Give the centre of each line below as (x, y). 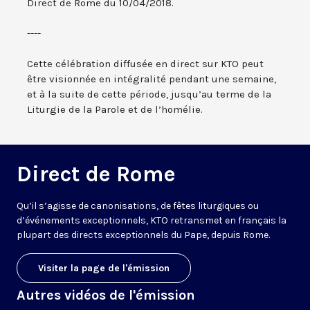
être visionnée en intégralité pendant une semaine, (152, 79)
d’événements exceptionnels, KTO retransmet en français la (152, 221)
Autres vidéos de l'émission (106, 295)
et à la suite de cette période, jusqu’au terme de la (149, 94)
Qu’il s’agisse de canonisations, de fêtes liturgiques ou (138, 206)
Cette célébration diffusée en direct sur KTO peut (145, 64)
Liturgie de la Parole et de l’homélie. (115, 110)
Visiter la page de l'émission (104, 268)
